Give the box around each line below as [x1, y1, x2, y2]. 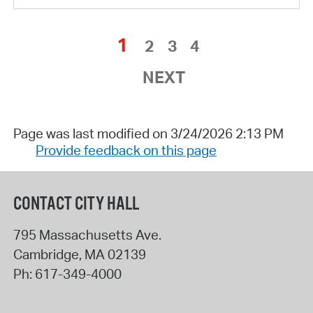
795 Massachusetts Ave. [13, 226, 161, 243]
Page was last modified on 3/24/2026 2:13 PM [13, 124, 284, 142]
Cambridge [13, 245, 79, 263]
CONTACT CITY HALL [13, 192, 139, 216]
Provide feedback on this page [35, 141, 217, 159]
